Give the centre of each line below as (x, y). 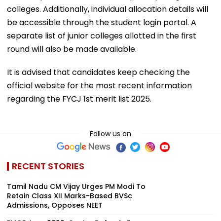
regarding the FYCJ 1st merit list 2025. (79, 99)
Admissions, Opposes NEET (55, 205)
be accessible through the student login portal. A (102, 22)
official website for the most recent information (99, 85)
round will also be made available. (72, 49)
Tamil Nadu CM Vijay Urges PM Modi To (76, 186)
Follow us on (110, 133)
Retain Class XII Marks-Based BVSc (70, 196)
